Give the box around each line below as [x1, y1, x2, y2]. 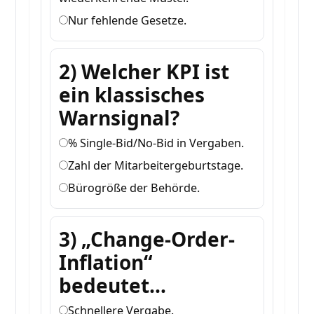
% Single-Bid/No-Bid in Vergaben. [68, 135, 245, 151]
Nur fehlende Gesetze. [68, 13, 187, 29]
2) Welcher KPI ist [59, 58, 230, 86]
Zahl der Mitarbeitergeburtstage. [68, 158, 244, 174]
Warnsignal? [59, 104, 180, 132]
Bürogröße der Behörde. [68, 180, 200, 196]
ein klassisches [59, 81, 205, 109]
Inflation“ [59, 249, 153, 276]
